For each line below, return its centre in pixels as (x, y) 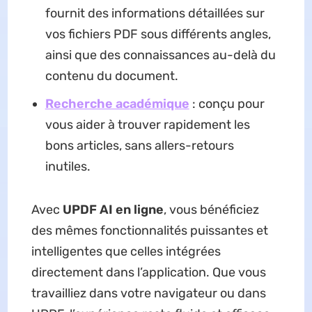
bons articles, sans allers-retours (139, 146)
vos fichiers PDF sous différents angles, (158, 34)
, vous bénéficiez (211, 210)
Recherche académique (117, 104)
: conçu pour (227, 104)
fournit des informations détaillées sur (155, 14)
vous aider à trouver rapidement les (147, 125)
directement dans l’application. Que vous (148, 273)
